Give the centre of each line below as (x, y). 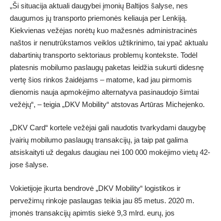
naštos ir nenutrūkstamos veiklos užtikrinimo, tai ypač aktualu (109, 42)
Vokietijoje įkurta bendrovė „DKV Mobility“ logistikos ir (95, 188)
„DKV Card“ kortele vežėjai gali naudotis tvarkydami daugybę (108, 128)
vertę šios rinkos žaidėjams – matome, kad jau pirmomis (101, 79)
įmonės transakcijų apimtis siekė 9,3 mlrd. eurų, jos (92, 213)
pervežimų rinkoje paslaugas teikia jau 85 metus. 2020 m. (102, 200)
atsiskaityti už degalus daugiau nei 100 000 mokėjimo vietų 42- (110, 152)
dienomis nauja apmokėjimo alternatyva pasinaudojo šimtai (104, 92)
